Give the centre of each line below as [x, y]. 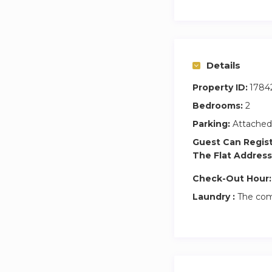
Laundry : [214, 197]
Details [223, 65]
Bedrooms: [218, 106]
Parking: [211, 124]
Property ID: [220, 87]
